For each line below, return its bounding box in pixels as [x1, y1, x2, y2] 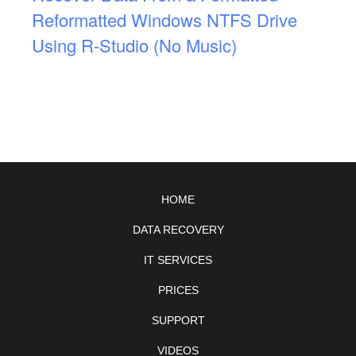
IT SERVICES [144, 253, 212, 267]
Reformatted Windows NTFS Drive [32, 7, 297, 33]
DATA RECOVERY [132, 223, 224, 237]
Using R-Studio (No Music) [32, 33, 237, 58]
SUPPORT [151, 314, 205, 327]
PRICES [157, 284, 199, 297]
